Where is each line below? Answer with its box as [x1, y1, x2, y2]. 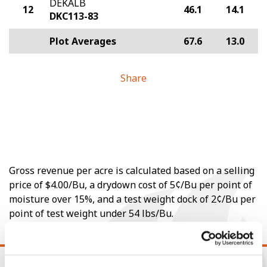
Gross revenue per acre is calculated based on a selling [9, 164, 254, 177]
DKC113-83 [49, 10, 98, 23]
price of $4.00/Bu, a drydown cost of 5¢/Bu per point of [9, 178, 252, 191]
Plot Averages [49, 35, 116, 48]
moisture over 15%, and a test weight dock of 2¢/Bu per [9, 193, 256, 206]
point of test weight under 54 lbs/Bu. [9, 207, 173, 220]
